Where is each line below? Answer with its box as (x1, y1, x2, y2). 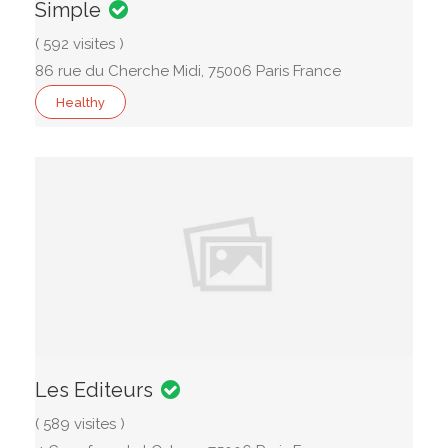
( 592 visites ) (35, 35, 124, 53)
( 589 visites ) (35, 415, 125, 433)
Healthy (56, 95, 105, 110)
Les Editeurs (35, 378, 153, 402)
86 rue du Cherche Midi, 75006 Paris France (35, 62, 341, 80)
